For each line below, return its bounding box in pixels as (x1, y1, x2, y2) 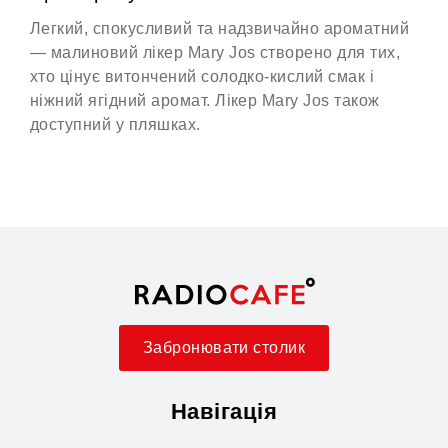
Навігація (170, 398, 278, 424)
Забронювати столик (142, 338, 306, 356)
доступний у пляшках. (30, 116, 201, 133)
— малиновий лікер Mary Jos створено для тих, (30, 44, 401, 61)
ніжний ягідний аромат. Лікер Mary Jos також (30, 92, 380, 109)
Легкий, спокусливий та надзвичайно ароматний (30, 20, 410, 37)
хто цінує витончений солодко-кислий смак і (30, 68, 375, 85)
